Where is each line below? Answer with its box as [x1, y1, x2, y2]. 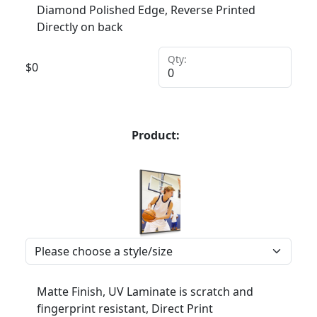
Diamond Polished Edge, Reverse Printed [37, 2, 255, 18]
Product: [132, 127, 180, 143]
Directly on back [37, 19, 123, 35]
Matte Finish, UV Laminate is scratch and [37, 284, 253, 299]
